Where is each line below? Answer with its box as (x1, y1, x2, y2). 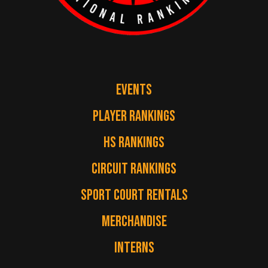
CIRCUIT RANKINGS (92, 159, 176, 178)
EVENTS (116, 80, 152, 99)
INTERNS (114, 238, 154, 257)
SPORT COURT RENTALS (80, 185, 188, 205)
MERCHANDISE (101, 212, 167, 231)
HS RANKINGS (103, 133, 165, 152)
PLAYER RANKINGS (93, 106, 175, 126)
